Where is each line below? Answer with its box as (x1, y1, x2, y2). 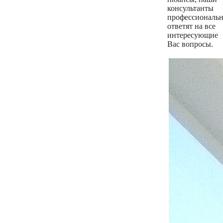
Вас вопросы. (167, 40, 213, 49)
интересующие (167, 31, 218, 40)
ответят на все (167, 22, 216, 31)
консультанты (167, 4, 214, 13)
